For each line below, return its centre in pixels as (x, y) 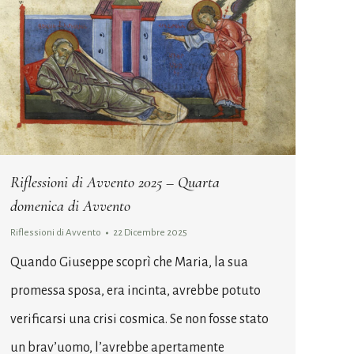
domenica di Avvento (70, 206)
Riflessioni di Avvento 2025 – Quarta (115, 182)
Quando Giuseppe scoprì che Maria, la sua (129, 262)
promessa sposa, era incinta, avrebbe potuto (136, 290)
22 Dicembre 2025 (150, 232)
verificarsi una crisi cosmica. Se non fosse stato (139, 319)
